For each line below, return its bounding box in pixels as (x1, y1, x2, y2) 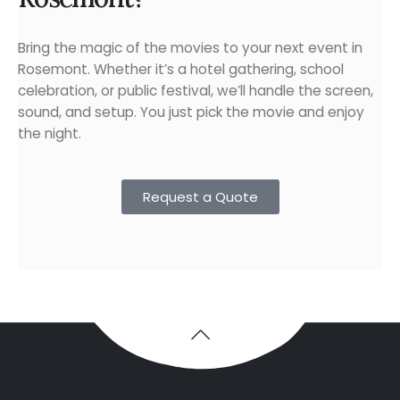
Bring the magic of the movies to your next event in (18, 38, 362, 58)
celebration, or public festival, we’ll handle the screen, (18, 81, 373, 101)
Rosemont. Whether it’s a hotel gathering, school (18, 60, 344, 79)
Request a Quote (142, 187, 258, 206)
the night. (18, 124, 81, 144)
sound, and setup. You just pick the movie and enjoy (18, 103, 364, 122)
